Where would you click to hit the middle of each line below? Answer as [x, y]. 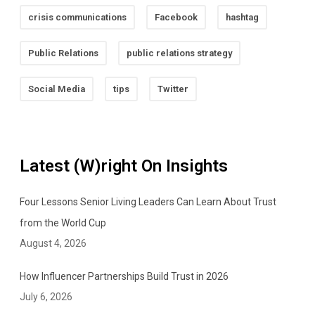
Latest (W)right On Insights [124, 166]
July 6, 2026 [46, 297]
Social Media [57, 89]
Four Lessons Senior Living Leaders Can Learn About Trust [148, 202]
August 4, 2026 [53, 244]
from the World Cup [63, 223]
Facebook [176, 18]
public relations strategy [179, 53]
